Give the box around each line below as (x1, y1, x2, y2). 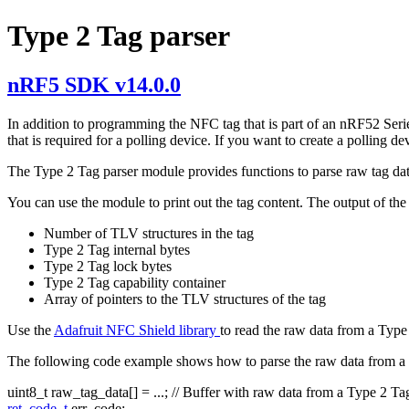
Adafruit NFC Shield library (54, 321, 220, 338)
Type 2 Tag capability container (44, 274, 225, 290)
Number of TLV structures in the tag (44, 225, 254, 241)
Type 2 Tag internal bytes (44, 241, 190, 257)
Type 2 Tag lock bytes (44, 257, 172, 274)
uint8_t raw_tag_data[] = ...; (7, 383, 172, 400)
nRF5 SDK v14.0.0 (7, 72, 181, 97)
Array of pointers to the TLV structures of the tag (44, 290, 326, 307)
